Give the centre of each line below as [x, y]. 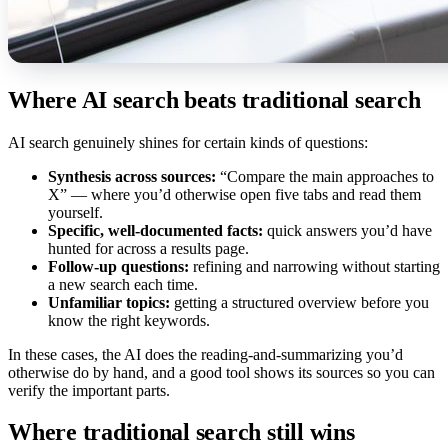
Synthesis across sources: [132, 176]
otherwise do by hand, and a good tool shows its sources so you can [221, 372]
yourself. [75, 212]
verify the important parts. [89, 390]
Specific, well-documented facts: [155, 230]
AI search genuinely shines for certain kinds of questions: [188, 142]
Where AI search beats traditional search [214, 99]
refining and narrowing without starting [314, 266]
